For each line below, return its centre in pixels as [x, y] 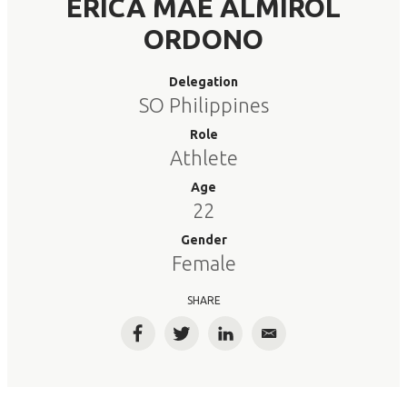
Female [203, 263]
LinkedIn [255, 341]
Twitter [208, 341]
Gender [203, 240]
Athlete [203, 158]
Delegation [203, 82]
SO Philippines [203, 105]
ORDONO [203, 39]
